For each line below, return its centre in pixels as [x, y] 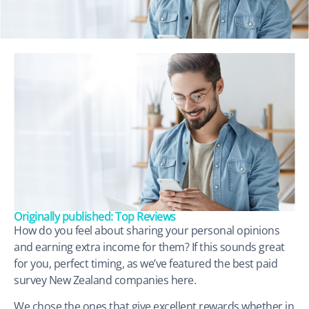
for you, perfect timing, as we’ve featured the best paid [146, 263]
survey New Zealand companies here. [105, 280]
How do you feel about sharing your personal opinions [147, 230]
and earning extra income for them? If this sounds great [149, 247]
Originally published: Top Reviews [95, 217]
